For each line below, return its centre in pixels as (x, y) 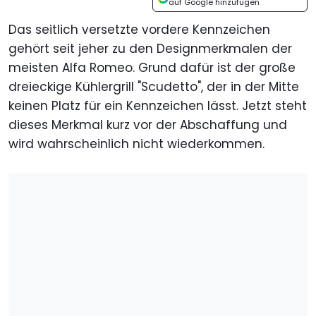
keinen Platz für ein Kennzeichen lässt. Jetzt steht (158, 106)
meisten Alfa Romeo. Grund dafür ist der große (152, 68)
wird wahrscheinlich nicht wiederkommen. (136, 144)
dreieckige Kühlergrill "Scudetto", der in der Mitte (154, 87)
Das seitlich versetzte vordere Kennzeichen (139, 30)
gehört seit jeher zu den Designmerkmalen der (150, 49)
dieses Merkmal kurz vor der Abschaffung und (148, 125)
